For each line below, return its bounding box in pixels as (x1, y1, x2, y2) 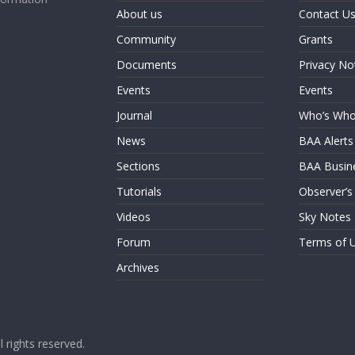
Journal (116, 108, 152, 123)
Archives (116, 260, 159, 275)
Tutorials (116, 184, 162, 199)
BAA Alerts (298, 133, 353, 148)
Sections (116, 158, 160, 174)
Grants (298, 32, 333, 47)
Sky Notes (298, 209, 351, 224)
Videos (116, 209, 151, 224)
